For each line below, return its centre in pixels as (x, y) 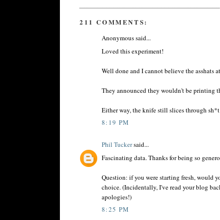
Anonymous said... (126, 38)
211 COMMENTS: (114, 22)
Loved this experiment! (133, 51)
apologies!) (117, 197)
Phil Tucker (117, 145)
